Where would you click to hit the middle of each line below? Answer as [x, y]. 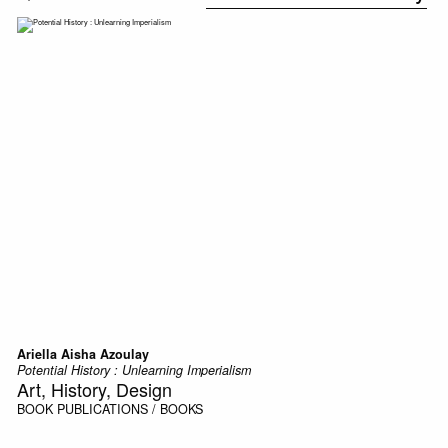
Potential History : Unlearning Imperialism [133, 369]
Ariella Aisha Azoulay [82, 353]
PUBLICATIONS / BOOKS [129, 408]
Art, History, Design [94, 388]
